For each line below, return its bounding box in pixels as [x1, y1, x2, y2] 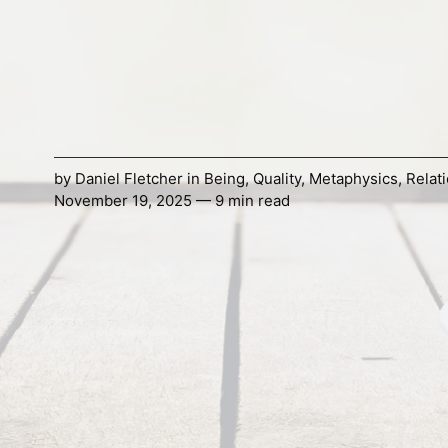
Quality [252, 169, 301, 189]
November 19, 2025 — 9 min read [53, 191, 290, 211]
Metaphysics [308, 169, 398, 189]
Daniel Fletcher [74, 169, 183, 189]
